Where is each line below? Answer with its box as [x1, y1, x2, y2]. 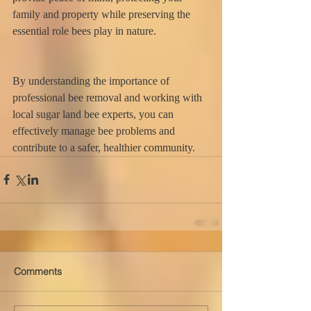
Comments [14, 264, 62, 278]
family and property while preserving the [12, 8, 193, 20]
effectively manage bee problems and [12, 124, 178, 137]
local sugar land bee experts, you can [12, 108, 176, 120]
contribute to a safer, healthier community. [12, 141, 195, 153]
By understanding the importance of [12, 74, 172, 87]
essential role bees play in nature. [12, 24, 156, 37]
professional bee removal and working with [12, 91, 205, 103]
